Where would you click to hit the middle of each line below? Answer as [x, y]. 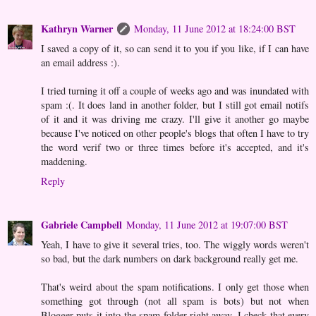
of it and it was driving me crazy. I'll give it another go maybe [175, 119]
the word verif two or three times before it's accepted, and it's [175, 147]
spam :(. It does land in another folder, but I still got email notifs [175, 104]
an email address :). [80, 62]
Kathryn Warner [77, 28]
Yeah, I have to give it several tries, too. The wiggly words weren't [175, 244]
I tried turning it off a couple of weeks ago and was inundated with [175, 90]
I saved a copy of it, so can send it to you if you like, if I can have [175, 48]
